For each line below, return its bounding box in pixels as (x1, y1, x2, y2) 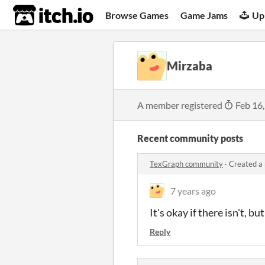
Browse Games (105, 9, 169, 21)
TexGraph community (150, 159, 223, 169)
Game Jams (180, 9, 228, 21)
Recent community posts (137, 132, 243, 144)
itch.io (12, 4, 64, 27)
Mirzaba (167, 59, 212, 73)
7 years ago (170, 185, 216, 196)
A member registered (137, 99, 224, 111)
